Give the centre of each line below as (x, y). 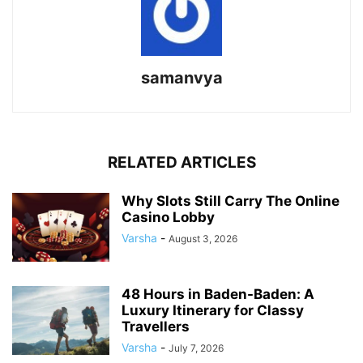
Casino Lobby (168, 217)
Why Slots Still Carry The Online (231, 201)
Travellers (156, 326)
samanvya (181, 77)
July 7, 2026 (196, 348)
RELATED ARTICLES (181, 162)
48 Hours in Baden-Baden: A (218, 294)
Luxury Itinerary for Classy (213, 310)
